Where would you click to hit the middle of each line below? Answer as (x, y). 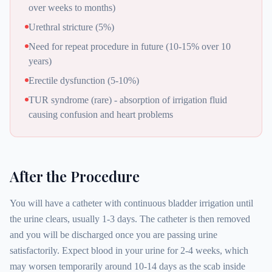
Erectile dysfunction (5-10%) (84, 80)
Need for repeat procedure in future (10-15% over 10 (130, 46)
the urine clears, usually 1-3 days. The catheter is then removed (130, 219)
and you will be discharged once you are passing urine (114, 235)
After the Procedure (75, 176)
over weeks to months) (72, 8)
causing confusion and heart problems (101, 114)
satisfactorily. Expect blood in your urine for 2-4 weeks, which (129, 250)
